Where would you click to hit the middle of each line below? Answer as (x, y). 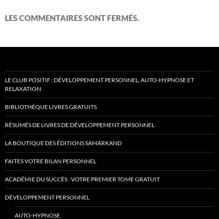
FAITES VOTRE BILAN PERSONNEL (51, 161)
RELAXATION (23, 89)
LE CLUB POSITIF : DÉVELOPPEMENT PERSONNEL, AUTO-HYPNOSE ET (99, 80)
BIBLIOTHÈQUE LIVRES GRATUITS (51, 107)
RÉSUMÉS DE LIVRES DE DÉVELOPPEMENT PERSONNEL (80, 125)
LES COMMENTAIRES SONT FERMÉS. (72, 18)
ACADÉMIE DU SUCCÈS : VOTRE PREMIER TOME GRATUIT (82, 179)
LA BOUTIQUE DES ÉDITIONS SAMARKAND (63, 143)
